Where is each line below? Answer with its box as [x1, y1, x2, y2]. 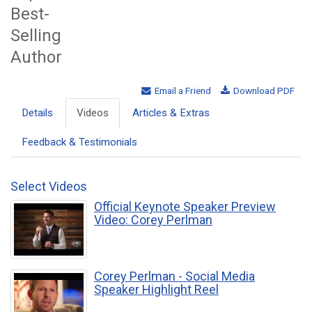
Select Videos [10, 179, 87, 194]
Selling [10, 25, 61, 45]
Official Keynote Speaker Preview [94, 199, 276, 214]
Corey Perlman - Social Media [94, 269, 255, 284]
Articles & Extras [132, 107, 210, 120]
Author [10, 47, 62, 67]
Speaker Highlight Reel [94, 282, 219, 297]
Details [22, 107, 53, 120]
